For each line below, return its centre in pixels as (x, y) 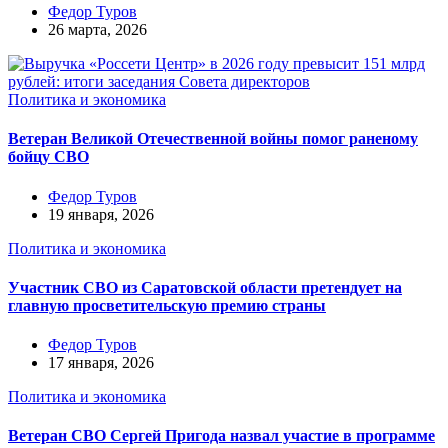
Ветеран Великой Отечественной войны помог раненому (213, 139)
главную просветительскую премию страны (167, 305)
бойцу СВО (48, 157)
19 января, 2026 (101, 214)
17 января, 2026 (101, 363)
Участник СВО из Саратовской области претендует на (205, 287)
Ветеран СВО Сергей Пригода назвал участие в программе (221, 436)
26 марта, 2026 (97, 30)
